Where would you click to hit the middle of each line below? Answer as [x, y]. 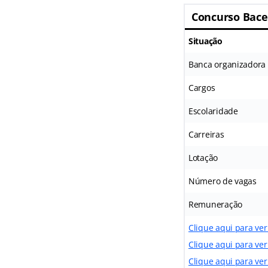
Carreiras [206, 134]
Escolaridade [213, 111]
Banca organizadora [227, 64]
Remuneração [215, 204]
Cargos [202, 87]
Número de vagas [222, 181]
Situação [205, 41]
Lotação [203, 157]
